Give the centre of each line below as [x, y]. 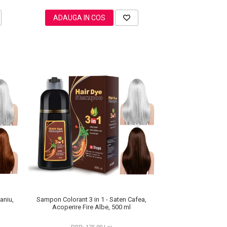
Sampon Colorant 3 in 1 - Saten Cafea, [92, 199]
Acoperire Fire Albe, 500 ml [92, 207]
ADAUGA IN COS [79, 17]
